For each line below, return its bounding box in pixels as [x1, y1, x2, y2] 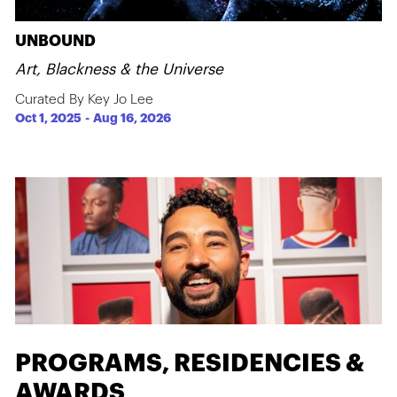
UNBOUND [15, 33, 97, 49]
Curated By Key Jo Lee [15, 92, 154, 107]
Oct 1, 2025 [15, 113, 82, 125]
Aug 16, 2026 [93, 113, 172, 125]
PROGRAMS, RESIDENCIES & [15, 350, 365, 376]
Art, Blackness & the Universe [15, 61, 224, 77]
